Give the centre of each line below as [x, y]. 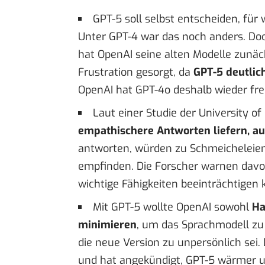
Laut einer [119, 113]
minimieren [107, 225]
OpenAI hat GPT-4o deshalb [146, 90]
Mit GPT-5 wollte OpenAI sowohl [172, 207]
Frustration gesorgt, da [136, 72]
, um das [159, 225]
